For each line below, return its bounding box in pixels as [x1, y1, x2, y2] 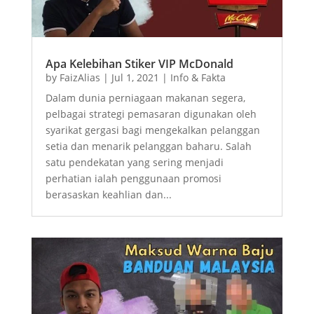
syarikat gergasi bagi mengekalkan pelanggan [45, 123, 260, 137]
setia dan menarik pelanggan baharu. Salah [45, 139, 252, 153]
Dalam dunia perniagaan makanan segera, [45, 91, 245, 105]
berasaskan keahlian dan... [45, 188, 172, 202]
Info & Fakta [170, 71, 226, 85]
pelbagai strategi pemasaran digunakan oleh [45, 107, 257, 121]
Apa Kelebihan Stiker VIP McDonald [45, 56, 233, 72]
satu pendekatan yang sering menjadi [45, 156, 224, 170]
